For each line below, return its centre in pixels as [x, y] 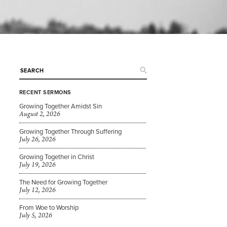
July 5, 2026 [35, 216]
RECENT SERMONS [45, 92]
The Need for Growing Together [63, 182]
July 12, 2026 [37, 190]
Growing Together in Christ [56, 157]
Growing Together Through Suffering [70, 131]
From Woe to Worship [49, 207]
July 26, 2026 [37, 140]
